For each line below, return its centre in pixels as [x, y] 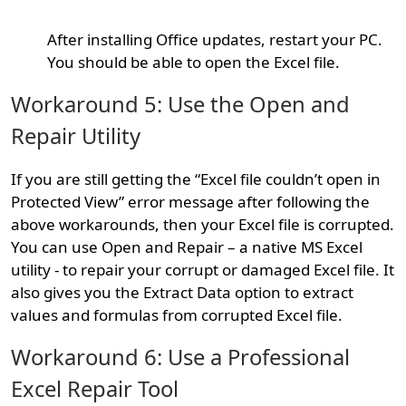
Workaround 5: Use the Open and [181, 105]
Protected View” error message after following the [191, 202]
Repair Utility [76, 136]
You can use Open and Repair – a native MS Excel [187, 247]
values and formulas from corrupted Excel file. [177, 315]
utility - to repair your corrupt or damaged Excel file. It [203, 270]
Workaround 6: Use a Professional [181, 358]
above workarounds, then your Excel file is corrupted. [203, 225]
